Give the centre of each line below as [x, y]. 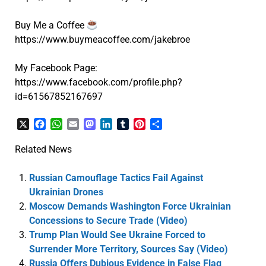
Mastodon [117, 124]
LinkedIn [130, 124]
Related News [43, 150]
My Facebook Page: [56, 68]
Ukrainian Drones [66, 192]
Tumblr [143, 124]
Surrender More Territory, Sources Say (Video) [128, 249]
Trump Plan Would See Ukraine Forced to [117, 235]
